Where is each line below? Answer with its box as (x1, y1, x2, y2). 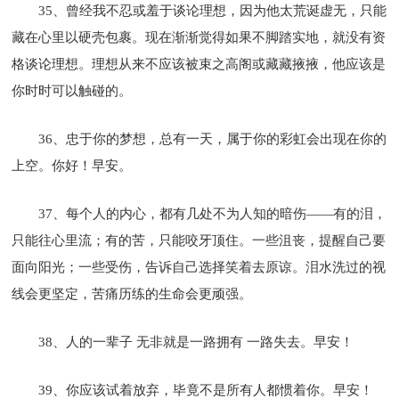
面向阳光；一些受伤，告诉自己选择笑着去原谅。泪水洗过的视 (12, 259, 387, 274)
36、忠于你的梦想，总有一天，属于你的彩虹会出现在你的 (38, 131, 387, 146)
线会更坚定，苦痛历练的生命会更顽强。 (12, 286, 253, 301)
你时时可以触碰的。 (12, 83, 133, 98)
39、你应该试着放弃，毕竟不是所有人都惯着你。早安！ (38, 382, 374, 397)
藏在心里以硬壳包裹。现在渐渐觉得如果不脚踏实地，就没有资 (12, 29, 387, 45)
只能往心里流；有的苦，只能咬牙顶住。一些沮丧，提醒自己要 (12, 232, 387, 248)
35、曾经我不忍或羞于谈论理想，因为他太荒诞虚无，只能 (38, 3, 387, 18)
